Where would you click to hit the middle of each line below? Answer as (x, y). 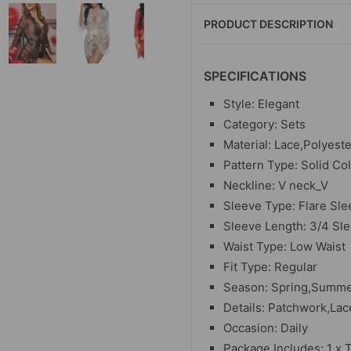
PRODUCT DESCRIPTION (268, 24)
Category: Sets (264, 124)
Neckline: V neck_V (276, 185)
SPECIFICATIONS (255, 76)
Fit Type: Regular (270, 266)
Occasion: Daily (266, 327)
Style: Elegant (261, 103)
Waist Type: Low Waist (284, 246)
